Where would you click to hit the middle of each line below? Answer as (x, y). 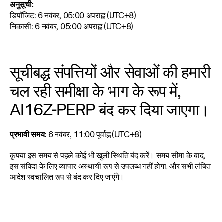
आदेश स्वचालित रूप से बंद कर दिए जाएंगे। (67, 177)
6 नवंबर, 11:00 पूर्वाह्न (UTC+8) (94, 134)
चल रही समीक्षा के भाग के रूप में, (95, 91)
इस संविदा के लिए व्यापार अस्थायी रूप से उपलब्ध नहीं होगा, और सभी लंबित (110, 166)
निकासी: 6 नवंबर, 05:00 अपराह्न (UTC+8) (72, 26)
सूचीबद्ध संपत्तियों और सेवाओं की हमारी (110, 72)
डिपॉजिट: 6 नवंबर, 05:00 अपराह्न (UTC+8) (73, 15)
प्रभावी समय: (28, 134)
